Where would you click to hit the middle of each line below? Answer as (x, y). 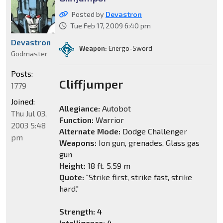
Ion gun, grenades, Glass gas (148, 143)
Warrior (109, 120)
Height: (72, 166)
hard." (69, 189)
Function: (76, 120)
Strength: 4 (80, 212)
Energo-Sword (129, 48)
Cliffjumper (91, 84)
